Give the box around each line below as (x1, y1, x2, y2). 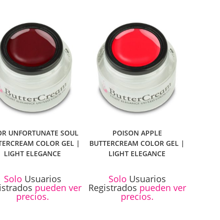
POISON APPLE (112, 128, 162, 138)
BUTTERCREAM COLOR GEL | (89, 138, 185, 148)
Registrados (88, 182, 137, 194)
